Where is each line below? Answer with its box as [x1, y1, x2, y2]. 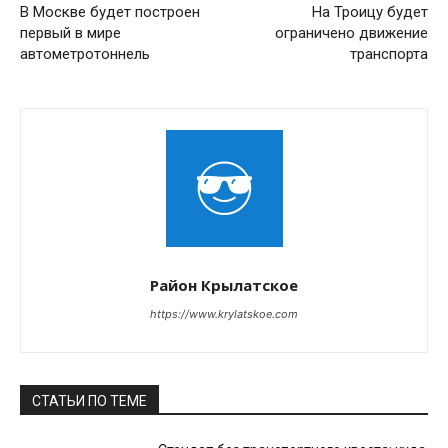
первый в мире [20, 24, 121, 43]
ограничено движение [274, 24, 428, 43]
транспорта [349, 45, 428, 64]
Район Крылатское [150, 275, 298, 296]
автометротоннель [20, 45, 150, 64]
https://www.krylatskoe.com [150, 307, 298, 322]
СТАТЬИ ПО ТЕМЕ [32, 393, 147, 410]
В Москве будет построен [20, 3, 200, 22]
